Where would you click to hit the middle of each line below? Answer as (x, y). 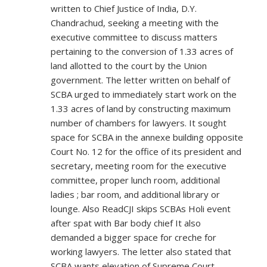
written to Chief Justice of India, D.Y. (124, 9)
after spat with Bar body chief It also (126, 223)
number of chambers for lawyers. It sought (139, 123)
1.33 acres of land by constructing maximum (141, 109)
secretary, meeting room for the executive (139, 166)
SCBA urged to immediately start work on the (144, 94)
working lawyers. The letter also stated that (141, 252)
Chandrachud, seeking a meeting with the (135, 23)
